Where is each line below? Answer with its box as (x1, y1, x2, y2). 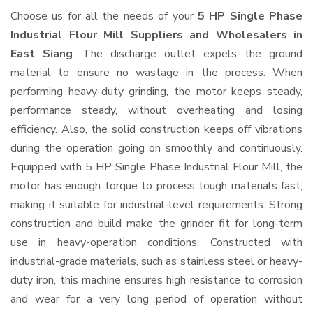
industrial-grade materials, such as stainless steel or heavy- (10, 254, 303, 269)
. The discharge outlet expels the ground (73, 46, 303, 61)
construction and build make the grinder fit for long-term (10, 216, 303, 231)
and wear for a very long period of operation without (10, 291, 303, 307)
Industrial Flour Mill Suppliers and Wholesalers (10, 27, 293, 43)
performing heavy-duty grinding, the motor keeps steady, (10, 84, 303, 99)
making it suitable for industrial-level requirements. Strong (10, 197, 303, 212)
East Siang (10, 46, 73, 61)
